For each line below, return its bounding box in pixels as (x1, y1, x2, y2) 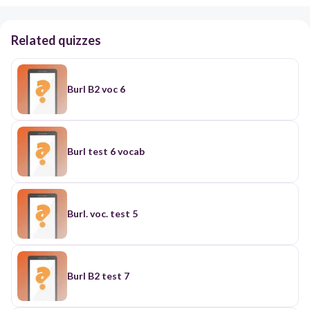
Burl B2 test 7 (67, 269, 129, 282)
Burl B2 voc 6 (67, 82, 125, 95)
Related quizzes (11, 32, 101, 48)
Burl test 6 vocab (67, 145, 145, 157)
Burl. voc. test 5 (67, 207, 138, 219)
